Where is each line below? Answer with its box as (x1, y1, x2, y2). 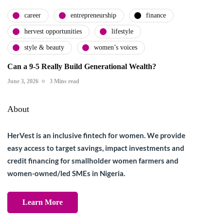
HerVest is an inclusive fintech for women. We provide (7, 130, 185, 140)
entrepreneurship (71, 12, 116, 19)
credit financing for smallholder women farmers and (7, 156, 179, 165)
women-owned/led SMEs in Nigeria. (7, 168, 125, 178)
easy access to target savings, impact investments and (7, 143, 184, 152)
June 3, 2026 (7, 77, 38, 85)
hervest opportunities (24, 28, 82, 36)
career (24, 12, 41, 19)
